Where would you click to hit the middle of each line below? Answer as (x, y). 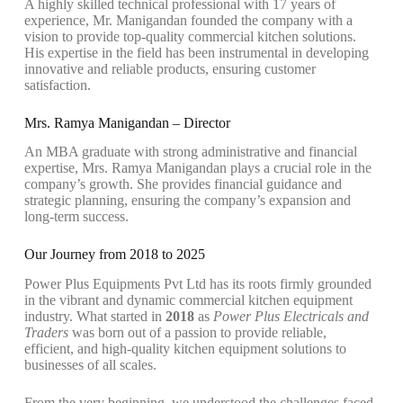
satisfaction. (57, 85)
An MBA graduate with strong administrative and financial (190, 152)
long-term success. (76, 217)
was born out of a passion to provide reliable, (197, 333)
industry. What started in (94, 317)
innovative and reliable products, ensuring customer (170, 68)
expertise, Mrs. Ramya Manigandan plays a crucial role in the (197, 168)
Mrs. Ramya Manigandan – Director (127, 122)
